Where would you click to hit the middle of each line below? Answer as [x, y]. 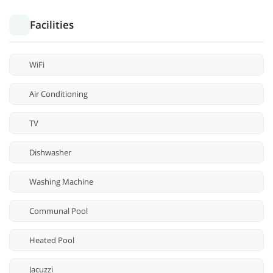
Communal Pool [58, 211]
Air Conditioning [58, 94]
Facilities [52, 25]
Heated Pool [52, 240]
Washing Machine [61, 182]
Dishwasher [50, 153]
